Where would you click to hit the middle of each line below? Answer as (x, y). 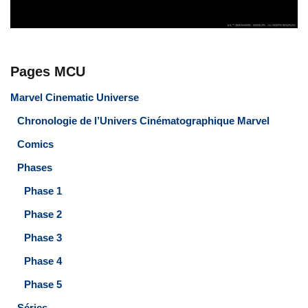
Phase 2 (43, 214)
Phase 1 (43, 190)
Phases (35, 167)
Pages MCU (48, 71)
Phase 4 (43, 261)
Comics (35, 144)
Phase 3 (43, 237)
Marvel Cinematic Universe (75, 97)
